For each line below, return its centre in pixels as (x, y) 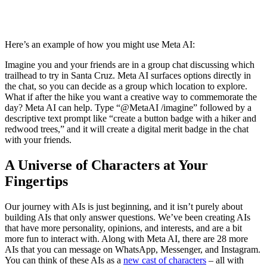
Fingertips (36, 181)
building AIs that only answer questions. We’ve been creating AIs (128, 217)
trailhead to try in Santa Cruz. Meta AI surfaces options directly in (128, 75)
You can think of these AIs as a (64, 260)
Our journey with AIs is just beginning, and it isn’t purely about (124, 206)
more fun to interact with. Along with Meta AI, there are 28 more (126, 238)
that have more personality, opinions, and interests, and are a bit (123, 228)
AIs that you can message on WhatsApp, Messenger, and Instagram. (133, 249)
